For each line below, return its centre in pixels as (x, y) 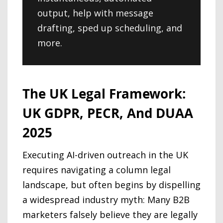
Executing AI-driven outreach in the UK (105, 155)
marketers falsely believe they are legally (110, 215)
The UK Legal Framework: (104, 93)
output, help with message (95, 13)
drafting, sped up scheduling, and (110, 28)
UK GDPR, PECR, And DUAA (108, 113)
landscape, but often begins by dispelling (111, 185)
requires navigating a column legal (97, 170)
